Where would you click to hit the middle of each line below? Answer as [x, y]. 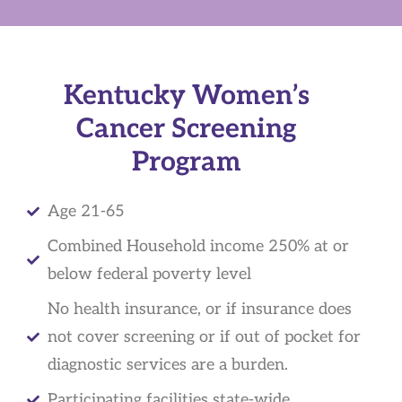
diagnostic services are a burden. [167, 365]
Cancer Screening [187, 129]
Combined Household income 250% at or [198, 246]
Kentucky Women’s [186, 96]
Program [186, 162]
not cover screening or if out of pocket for [204, 337]
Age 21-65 [86, 211]
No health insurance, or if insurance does [199, 309]
